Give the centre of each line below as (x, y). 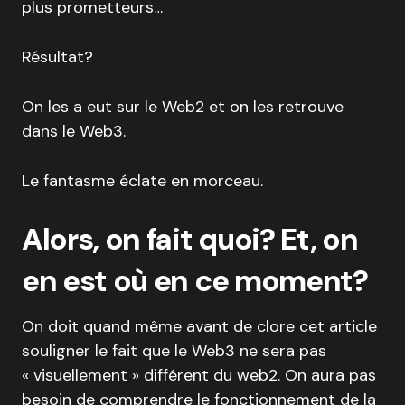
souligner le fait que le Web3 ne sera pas (174, 351)
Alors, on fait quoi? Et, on (190, 240)
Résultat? (57, 57)
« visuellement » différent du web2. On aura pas (199, 376)
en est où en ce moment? (195, 281)
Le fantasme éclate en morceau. (142, 181)
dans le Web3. (74, 132)
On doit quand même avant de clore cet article (199, 327)
